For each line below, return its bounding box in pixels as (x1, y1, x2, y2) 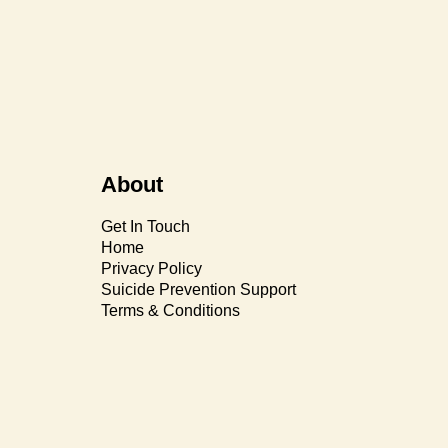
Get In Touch (100, 217, 190, 235)
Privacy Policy (100, 259, 202, 277)
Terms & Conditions (100, 301, 240, 319)
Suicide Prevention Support (100, 280, 296, 298)
